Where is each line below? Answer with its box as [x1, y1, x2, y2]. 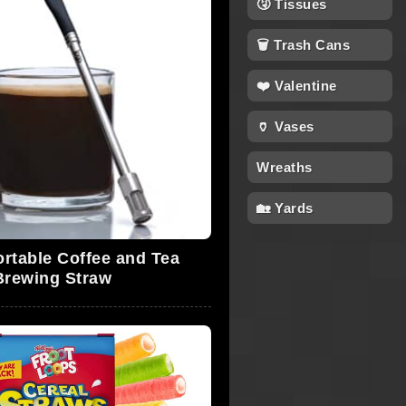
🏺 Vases [256, 119, 314, 134]
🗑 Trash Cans [256, 37, 350, 53]
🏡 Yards [256, 200, 314, 216]
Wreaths [256, 159, 313, 175]
